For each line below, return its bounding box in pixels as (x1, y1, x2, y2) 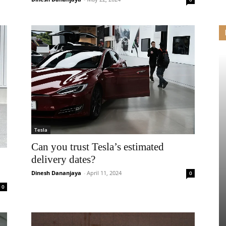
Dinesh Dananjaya (31, 169, 81, 177)
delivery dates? (31, 153, 95, 165)
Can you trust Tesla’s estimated (31, 141, 164, 153)
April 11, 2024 (87, 169, 122, 177)
